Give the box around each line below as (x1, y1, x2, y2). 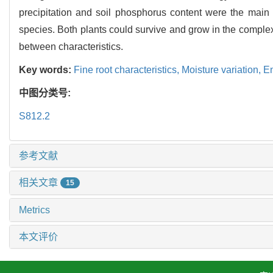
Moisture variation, (182, 64, 263, 75)
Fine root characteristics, (74, 64, 182, 75)
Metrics (19, 205, 50, 216)
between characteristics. (19, 41, 123, 52)
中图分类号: (19, 87, 73, 98)
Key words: (19, 64, 74, 75)
